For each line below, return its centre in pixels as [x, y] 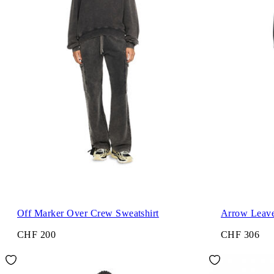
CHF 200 [37, 235]
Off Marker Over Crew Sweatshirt [88, 213]
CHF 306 [240, 235]
